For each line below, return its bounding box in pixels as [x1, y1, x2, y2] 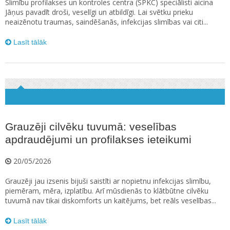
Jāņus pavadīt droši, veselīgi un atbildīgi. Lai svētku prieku [5, 7, 193, 17]
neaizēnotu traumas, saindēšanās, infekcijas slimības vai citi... [5, 17, 208, 27]
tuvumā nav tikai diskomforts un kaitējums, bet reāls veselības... [5, 196, 216, 206]
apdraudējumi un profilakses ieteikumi [5, 133, 191, 146]
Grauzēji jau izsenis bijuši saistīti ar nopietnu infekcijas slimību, [5, 176, 211, 186]
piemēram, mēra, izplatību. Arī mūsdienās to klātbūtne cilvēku [5, 186, 208, 196]
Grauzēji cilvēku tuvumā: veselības [5, 121, 177, 133]
